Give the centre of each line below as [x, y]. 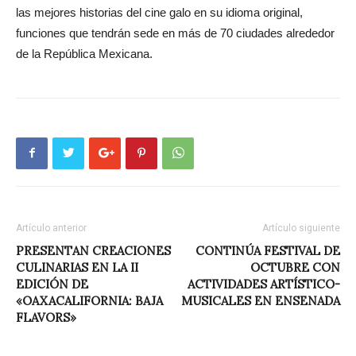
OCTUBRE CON [295, 267]
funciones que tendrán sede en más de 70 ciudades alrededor [175, 33]
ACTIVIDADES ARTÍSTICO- [264, 284]
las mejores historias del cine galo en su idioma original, [159, 12]
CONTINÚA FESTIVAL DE [268, 250]
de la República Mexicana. [84, 53]
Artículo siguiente [301, 228]
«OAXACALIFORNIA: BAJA [89, 300]
